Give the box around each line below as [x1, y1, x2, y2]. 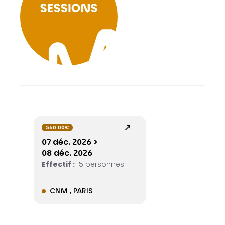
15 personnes [75, 162, 125, 169]
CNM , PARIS [48, 188, 93, 196]
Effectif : [42, 162, 75, 169]
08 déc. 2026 [42, 150, 93, 158]
